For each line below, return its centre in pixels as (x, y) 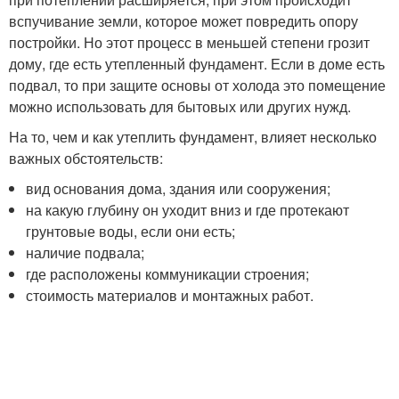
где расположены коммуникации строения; (168, 273)
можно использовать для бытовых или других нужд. (180, 106)
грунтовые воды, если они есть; (131, 231)
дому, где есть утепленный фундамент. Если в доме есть (197, 63)
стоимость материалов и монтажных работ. (170, 295)
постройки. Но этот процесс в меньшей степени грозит (189, 42)
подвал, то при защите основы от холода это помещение (197, 85)
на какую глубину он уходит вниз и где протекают (188, 209)
